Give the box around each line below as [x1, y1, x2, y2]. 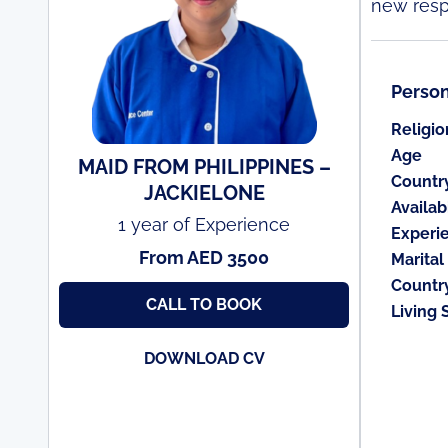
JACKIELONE [143, 181, 265, 205]
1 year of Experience [118, 214, 290, 235]
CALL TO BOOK [146, 295, 262, 314]
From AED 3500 [139, 247, 269, 268]
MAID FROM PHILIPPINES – [77, 155, 331, 179]
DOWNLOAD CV [143, 349, 265, 368]
